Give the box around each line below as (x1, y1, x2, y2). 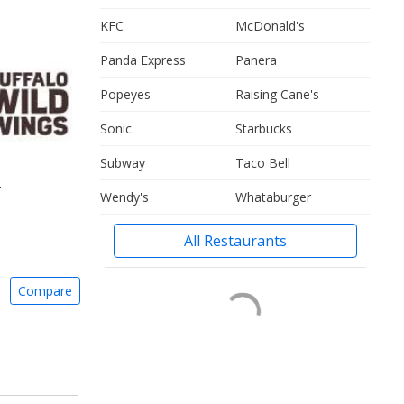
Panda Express (100, 51, 186, 69)
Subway (100, 154, 145, 171)
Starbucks (235, 120, 292, 137)
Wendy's (100, 188, 149, 206)
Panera (235, 51, 277, 69)
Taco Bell (235, 154, 290, 171)
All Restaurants (184, 231, 287, 251)
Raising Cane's (235, 86, 319, 103)
